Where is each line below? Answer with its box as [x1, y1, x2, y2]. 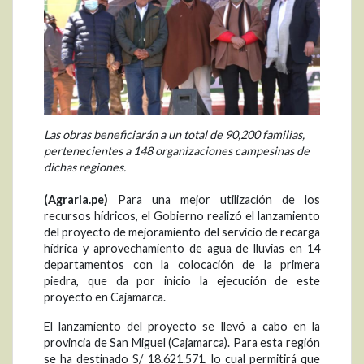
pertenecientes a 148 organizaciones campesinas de [44, 144, 310, 158]
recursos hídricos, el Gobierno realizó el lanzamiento [44, 209, 320, 223]
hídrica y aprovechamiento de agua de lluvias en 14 [44, 241, 320, 256]
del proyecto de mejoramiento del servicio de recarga [44, 225, 320, 240]
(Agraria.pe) [44, 193, 108, 207]
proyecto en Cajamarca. [44, 290, 166, 305]
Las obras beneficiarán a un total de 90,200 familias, [44, 128, 305, 142]
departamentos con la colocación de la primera [44, 258, 320, 272]
